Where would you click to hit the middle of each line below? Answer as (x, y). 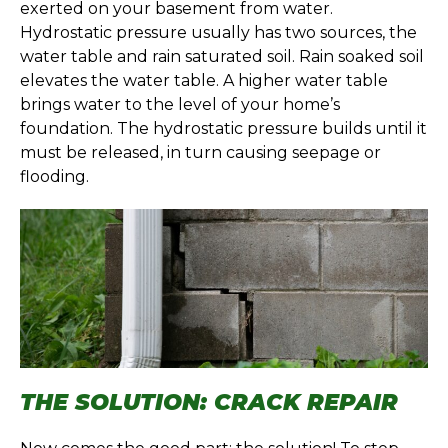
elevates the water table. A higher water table (204, 80)
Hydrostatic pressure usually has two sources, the (218, 32)
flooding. (54, 176)
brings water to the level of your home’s (180, 104)
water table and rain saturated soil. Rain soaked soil (222, 56)
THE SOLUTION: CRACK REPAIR (209, 402)
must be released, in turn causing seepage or (200, 152)
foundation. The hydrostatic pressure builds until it (223, 128)
